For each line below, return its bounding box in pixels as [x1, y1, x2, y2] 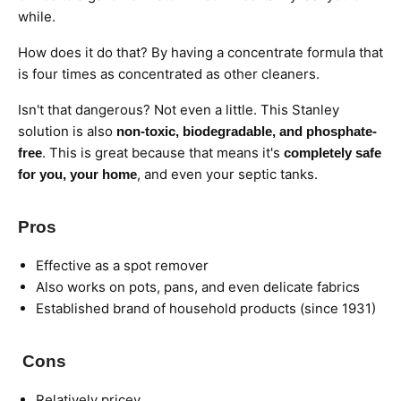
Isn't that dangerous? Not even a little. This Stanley [18, 101, 339, 119]
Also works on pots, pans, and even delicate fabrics [36, 278, 360, 296]
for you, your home [18, 166, 137, 183]
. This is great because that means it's [42, 144, 284, 162]
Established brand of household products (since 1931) [36, 300, 376, 318]
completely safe [284, 145, 381, 161]
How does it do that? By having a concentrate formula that [18, 44, 383, 62]
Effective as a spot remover [36, 257, 209, 275]
